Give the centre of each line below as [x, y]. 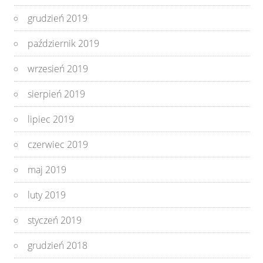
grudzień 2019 [58, 18]
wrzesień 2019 [58, 68]
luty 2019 [47, 195]
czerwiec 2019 [58, 144]
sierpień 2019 [57, 94]
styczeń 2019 [55, 220]
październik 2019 [64, 43]
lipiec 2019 [51, 119]
